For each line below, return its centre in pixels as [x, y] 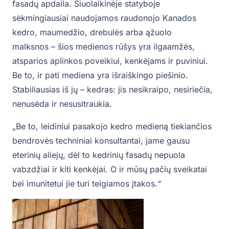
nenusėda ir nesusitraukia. [62, 104]
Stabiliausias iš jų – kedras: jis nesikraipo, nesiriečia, [112, 90]
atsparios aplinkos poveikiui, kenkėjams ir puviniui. [110, 61]
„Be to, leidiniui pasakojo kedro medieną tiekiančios [112, 127]
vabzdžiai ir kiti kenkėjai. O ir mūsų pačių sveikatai [110, 169]
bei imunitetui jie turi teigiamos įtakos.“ [87, 184]
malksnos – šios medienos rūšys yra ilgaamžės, [104, 47]
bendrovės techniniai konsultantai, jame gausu [101, 141]
